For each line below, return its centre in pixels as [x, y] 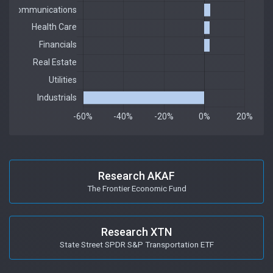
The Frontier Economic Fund [136, 188]
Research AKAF [136, 175]
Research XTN [136, 232]
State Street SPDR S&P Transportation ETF [136, 244]
